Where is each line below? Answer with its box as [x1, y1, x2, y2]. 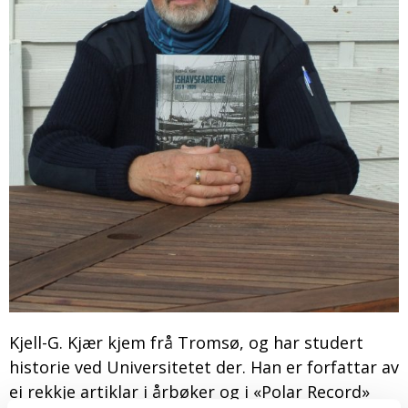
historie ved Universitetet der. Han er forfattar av [9, 355, 399, 378]
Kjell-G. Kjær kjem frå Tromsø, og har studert [9, 331, 363, 353]
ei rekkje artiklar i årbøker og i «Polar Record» [9, 380, 370, 403]
